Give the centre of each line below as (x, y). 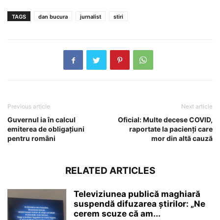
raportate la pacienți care (171, 129)
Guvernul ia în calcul (41, 120)
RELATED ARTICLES (110, 171)
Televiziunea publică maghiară (137, 194)
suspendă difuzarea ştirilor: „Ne (139, 204)
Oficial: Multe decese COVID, (165, 120)
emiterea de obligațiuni (46, 129)
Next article (197, 107)
